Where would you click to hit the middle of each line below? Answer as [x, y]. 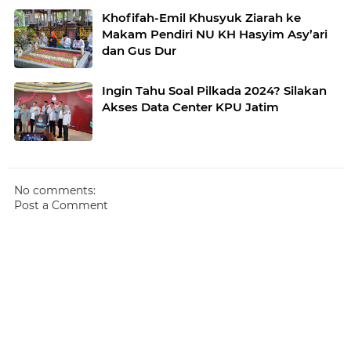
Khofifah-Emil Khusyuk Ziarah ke [201, 18]
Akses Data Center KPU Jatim [190, 107]
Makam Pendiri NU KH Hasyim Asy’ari [215, 34]
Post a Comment [61, 206]
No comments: [55, 191]
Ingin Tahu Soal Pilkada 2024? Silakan [214, 91]
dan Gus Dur [139, 51]
